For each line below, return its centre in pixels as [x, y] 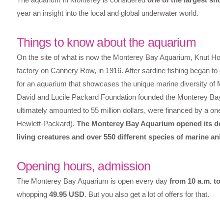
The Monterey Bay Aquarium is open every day [93, 181]
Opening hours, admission [83, 166]
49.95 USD [67, 194]
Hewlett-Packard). [46, 124]
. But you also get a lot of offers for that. [147, 194]
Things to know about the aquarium [106, 42]
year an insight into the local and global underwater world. [107, 13]
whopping [33, 194]
